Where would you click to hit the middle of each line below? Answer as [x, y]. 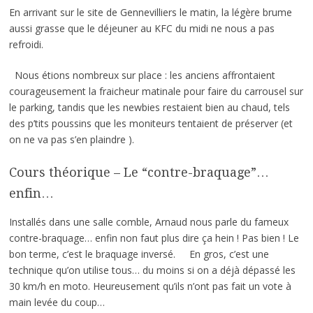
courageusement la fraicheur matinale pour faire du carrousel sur [156, 91]
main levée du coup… [57, 302]
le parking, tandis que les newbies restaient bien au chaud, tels [149, 107]
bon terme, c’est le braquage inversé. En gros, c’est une [139, 254]
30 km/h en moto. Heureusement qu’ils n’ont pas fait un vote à [150, 286]
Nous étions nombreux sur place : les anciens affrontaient [142, 75]
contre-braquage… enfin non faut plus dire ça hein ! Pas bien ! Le [154, 238]
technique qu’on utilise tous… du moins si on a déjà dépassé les [152, 270]
